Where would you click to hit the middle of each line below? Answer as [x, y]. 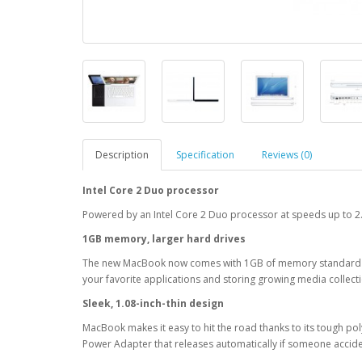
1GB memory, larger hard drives [164, 239]
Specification [205, 155]
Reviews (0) [287, 155]
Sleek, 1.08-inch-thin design [153, 304]
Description [122, 155]
